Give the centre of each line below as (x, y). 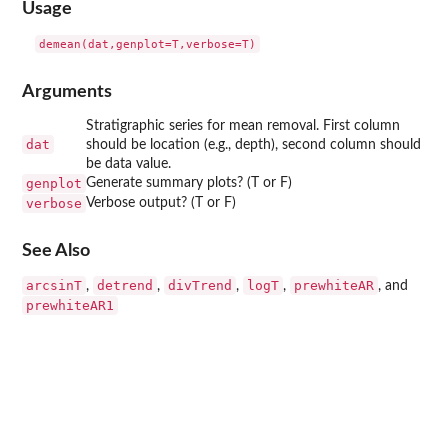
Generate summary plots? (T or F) (189, 182)
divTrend (200, 286)
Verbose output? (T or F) (161, 202)
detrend (125, 286)
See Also (56, 251)
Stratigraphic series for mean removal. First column (243, 125)
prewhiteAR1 (70, 306)
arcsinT (54, 286)
